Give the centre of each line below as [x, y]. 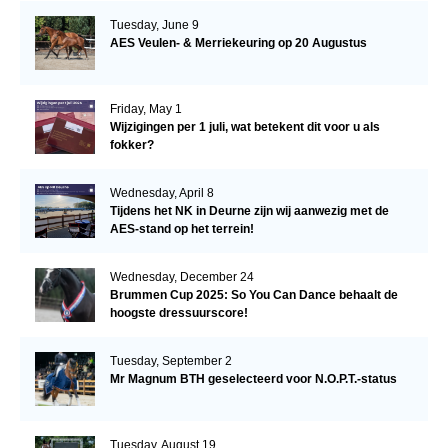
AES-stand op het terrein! [181, 229]
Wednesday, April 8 [161, 193]
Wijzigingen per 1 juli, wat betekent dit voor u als [244, 127]
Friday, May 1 [145, 109]
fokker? [131, 145]
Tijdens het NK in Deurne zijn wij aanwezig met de [249, 211]
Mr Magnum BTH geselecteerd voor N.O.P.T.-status [253, 379]
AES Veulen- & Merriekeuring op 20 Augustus [238, 43]
